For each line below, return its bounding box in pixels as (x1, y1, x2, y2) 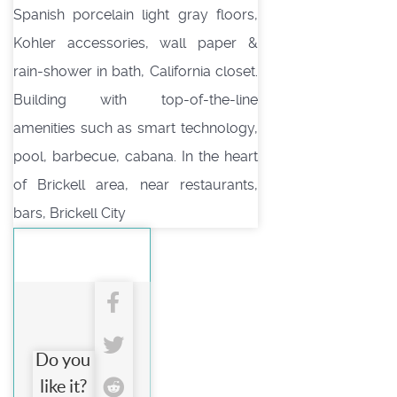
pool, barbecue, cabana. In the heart (13, 147, 258, 165)
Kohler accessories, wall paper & (13, 34, 258, 51)
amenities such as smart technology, (13, 119, 258, 136)
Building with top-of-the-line (13, 90, 258, 108)
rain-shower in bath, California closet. (13, 62, 258, 80)
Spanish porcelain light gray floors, (13, 5, 258, 23)
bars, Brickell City (13, 204, 126, 222)
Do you (35, 349, 90, 370)
